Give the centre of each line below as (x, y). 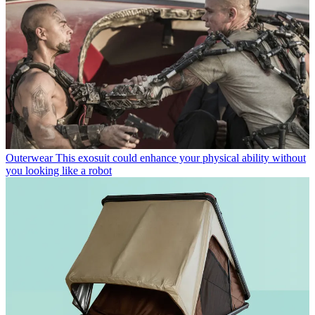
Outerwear (29, 158)
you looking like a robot (59, 171)
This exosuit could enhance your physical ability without (181, 158)
